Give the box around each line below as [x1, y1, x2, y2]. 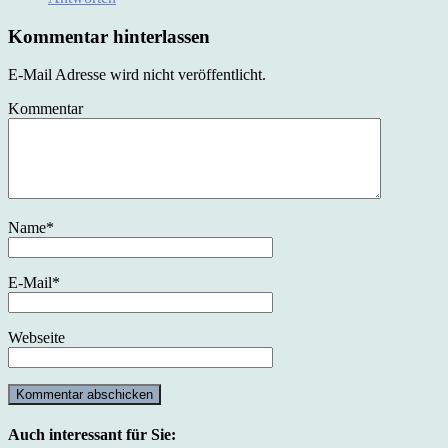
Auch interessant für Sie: [8, 426, 176, 444]
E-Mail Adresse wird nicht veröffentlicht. [8, 66, 266, 84]
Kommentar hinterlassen [8, 25, 210, 47]
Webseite [8, 329, 65, 347]
